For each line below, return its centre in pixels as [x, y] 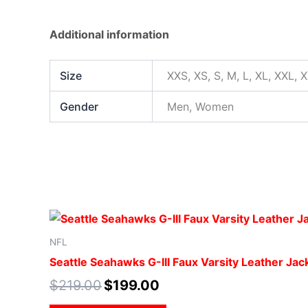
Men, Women [201, 107]
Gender [79, 107]
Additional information [109, 35]
